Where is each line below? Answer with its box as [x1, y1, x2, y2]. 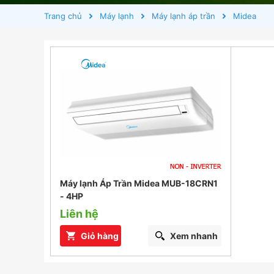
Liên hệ [60, 207, 98, 220]
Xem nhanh [169, 230, 218, 241]
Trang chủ [44, 10, 82, 21]
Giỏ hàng [81, 230, 119, 241]
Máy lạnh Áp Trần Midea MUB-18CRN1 [60, 177, 218, 188]
